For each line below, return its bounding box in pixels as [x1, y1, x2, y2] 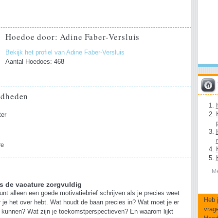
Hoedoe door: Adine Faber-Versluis [5, 31, 140, 42]
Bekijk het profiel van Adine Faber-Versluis [5, 49, 125, 56]
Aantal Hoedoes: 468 [5, 58, 65, 66]
